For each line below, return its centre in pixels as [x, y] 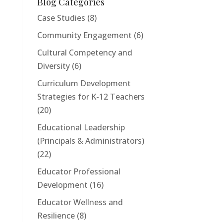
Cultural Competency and [84, 53]
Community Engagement [84, 35]
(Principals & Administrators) [90, 141]
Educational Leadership [81, 128]
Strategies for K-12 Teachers [91, 97]
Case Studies [61, 18]
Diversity [53, 66]
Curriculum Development [84, 83]
